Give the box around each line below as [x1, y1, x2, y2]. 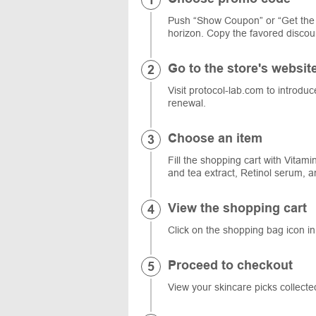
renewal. [168, 97, 206, 109]
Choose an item [168, 130, 262, 145]
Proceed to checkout [168, 257, 293, 272]
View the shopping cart [168, 200, 307, 215]
